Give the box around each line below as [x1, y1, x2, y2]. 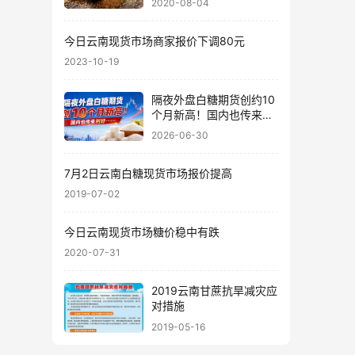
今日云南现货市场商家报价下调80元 [64, 33, 245, 48]
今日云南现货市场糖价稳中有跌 [64, 225, 219, 239]
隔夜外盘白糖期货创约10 [151, 92, 275, 106]
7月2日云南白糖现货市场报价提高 [64, 166, 232, 180]
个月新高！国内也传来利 [151, 107, 273, 121]
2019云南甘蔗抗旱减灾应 [151, 284, 277, 297]
